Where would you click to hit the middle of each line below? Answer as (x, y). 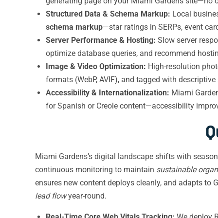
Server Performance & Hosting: (101, 40)
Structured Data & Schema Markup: (108, 14)
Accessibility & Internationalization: (108, 93)
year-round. (86, 196)
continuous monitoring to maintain (96, 170)
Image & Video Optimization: (96, 66)
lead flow (51, 196)
